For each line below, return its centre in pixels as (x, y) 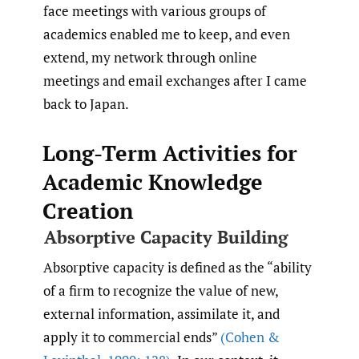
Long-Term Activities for (169, 153)
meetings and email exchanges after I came (175, 80)
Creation (87, 210)
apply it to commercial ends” (132, 337)
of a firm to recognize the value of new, (161, 290)
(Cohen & (250, 337)
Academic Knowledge (152, 182)
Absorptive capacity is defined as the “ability (177, 267)
